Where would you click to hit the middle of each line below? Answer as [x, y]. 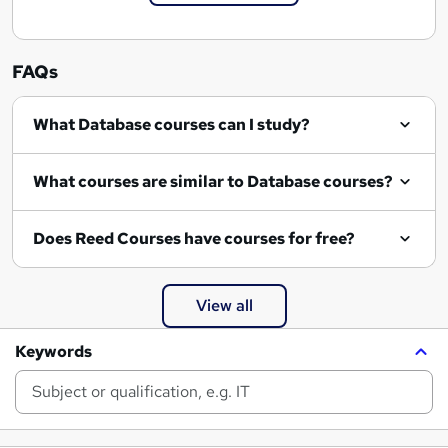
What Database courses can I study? [194, 125]
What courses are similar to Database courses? [320, 182]
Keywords [53, 352]
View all [224, 306]
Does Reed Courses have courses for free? [194, 239]
